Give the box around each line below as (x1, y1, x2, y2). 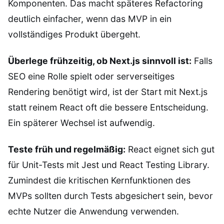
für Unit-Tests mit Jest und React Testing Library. (8, 159, 209, 170)
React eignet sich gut (125, 143, 214, 154)
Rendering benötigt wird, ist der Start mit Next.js (8, 86, 207, 97)
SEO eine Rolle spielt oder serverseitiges (8, 70, 174, 81)
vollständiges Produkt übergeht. (8, 28, 140, 39)
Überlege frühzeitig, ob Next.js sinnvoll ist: (8, 55, 191, 66)
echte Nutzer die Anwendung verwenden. (8, 205, 179, 216)
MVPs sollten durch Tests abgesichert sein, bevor (8, 190, 213, 201)
